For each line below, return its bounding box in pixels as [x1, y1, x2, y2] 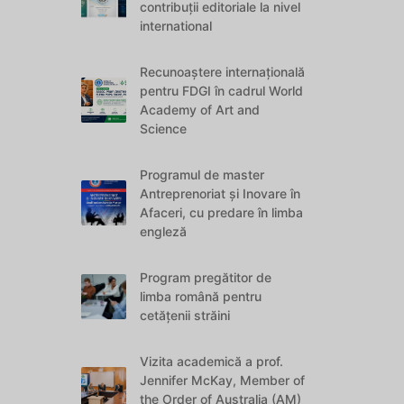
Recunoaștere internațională [140, 64, 306, 79]
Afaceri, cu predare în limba [140, 205, 304, 220]
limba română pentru [140, 289, 262, 304]
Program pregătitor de [140, 270, 272, 285]
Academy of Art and [140, 102, 261, 117]
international [140, 18, 213, 33]
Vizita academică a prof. [140, 353, 284, 369]
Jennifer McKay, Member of [140, 372, 306, 388]
